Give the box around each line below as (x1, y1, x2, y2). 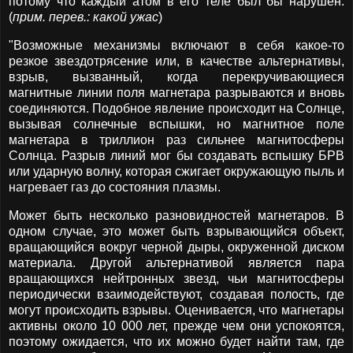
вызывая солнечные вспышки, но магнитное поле (9, 117, 344, 132)
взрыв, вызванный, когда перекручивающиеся (9, 70, 344, 84)
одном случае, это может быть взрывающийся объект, (9, 225, 344, 239)
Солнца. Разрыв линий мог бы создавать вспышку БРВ (9, 149, 344, 163)
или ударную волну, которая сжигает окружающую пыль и (9, 165, 344, 179)
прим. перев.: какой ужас (13, 10, 158, 24)
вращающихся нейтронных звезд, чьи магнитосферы (9, 272, 344, 286)
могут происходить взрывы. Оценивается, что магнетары (9, 303, 344, 318)
